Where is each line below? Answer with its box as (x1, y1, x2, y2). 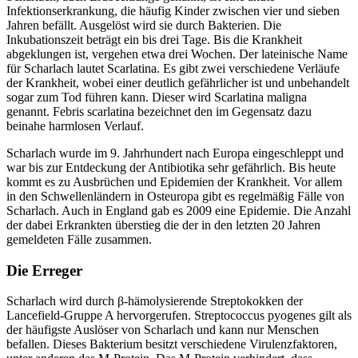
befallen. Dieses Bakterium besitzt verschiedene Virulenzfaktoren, (6, 337, 337, 352)
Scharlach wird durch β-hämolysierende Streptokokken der (6, 294, 303, 308)
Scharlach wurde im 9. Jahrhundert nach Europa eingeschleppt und (6, 145, 344, 160)
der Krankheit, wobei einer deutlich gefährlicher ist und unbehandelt (6, 75, 349, 89)
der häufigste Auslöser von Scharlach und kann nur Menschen (6, 323, 319, 337)
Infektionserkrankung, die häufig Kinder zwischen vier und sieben (6, 3, 340, 18)
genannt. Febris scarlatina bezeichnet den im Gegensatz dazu (6, 104, 312, 118)
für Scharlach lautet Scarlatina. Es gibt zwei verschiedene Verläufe (6, 61, 340, 75)
